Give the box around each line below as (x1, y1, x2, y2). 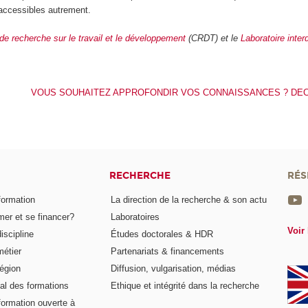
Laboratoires (111, 212, 160, 223)
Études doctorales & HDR (111, 229, 214, 240)
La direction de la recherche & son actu (111, 195, 267, 206)
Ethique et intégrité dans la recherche (111, 280, 260, 291)
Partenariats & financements (111, 245, 225, 256)
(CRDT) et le (186, 32, 241, 43)
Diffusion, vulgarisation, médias (111, 263, 236, 274)
